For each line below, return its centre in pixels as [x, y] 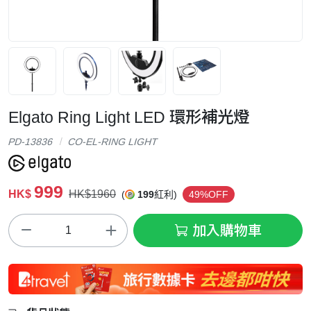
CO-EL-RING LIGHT [113, 141]
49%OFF [209, 194]
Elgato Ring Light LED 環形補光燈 [129, 117]
